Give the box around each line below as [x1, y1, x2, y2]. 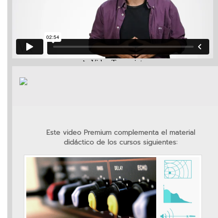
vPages [22, 42, 41, 49]
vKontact [22, 2, 52, 13]
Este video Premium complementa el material [46, 127, 195, 138]
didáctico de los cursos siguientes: [63, 137, 178, 147]
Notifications [5, 63, 54, 74]
